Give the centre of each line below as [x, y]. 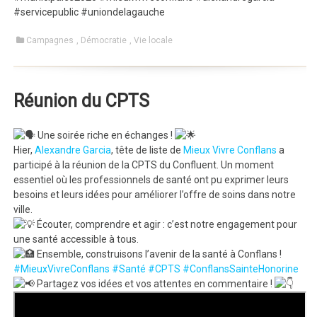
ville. [23, 209]
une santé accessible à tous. [76, 239]
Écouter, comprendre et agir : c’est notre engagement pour [166, 224]
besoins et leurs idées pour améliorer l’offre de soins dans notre [155, 194]
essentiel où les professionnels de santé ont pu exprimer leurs [151, 179]
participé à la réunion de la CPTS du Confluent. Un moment [144, 165]
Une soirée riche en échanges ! [105, 135]
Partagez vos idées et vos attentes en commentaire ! [155, 283]
